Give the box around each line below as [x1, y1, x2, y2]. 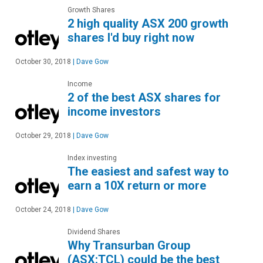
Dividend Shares [68, 228, 120, 237]
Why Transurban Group [68, 238, 190, 253]
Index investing [68, 154, 117, 163]
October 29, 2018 [15, 131, 71, 140]
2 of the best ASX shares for [68, 90, 221, 105]
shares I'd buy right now [68, 31, 194, 45]
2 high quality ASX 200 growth [68, 16, 228, 31]
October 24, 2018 [15, 205, 71, 214]
